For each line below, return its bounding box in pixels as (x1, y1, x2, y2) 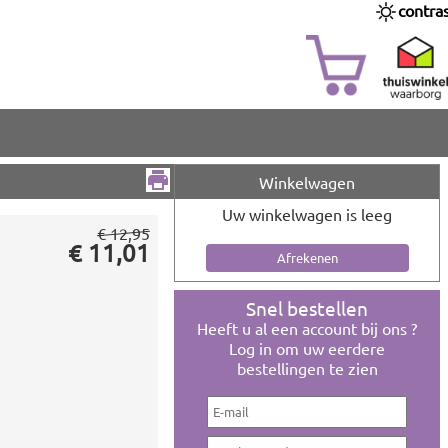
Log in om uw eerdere (229, 338, 386, 358)
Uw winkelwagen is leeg (222, 204, 393, 224)
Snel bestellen (246, 296, 369, 320)
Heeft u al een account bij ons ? (197, 318, 418, 338)
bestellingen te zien (236, 358, 378, 378)
